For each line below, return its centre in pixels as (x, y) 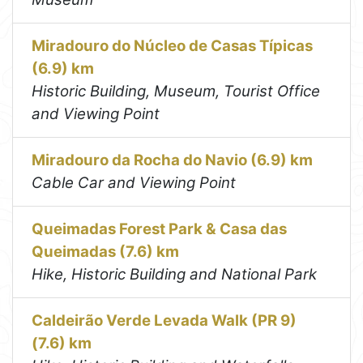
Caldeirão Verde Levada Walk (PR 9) (164, 321)
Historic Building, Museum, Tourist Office (176, 92)
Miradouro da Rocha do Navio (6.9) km (173, 160)
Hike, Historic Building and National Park (175, 275)
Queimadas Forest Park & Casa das (160, 229)
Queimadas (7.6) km (106, 252)
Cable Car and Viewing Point (134, 183)
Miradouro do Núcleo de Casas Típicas (173, 46)
